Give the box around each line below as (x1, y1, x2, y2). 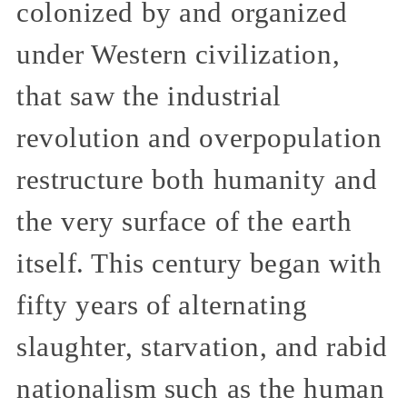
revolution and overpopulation (16, 123, 382, 154)
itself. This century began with (16, 248, 382, 280)
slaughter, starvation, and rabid (16, 332, 388, 363)
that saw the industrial (16, 81, 282, 113)
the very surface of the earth (16, 206, 352, 238)
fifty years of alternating (16, 290, 308, 322)
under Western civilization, (16, 39, 341, 71)
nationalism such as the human (16, 373, 385, 405)
